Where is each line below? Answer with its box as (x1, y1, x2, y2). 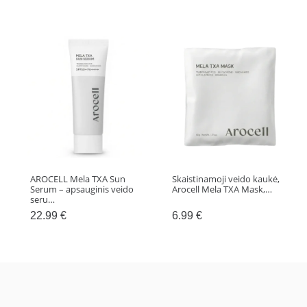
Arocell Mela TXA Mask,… (171, 183, 272, 196)
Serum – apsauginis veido (30, 183, 134, 196)
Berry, (22, 22, 51, 34)
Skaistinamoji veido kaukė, (171, 173, 280, 186)
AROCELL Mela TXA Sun (30, 173, 126, 186)
